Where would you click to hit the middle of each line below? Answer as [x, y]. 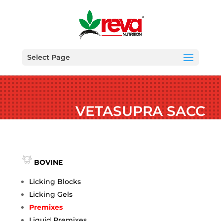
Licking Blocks [55, 182]
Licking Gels [51, 194]
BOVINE [48, 162]
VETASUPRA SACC [140, 111]
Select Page [48, 57]
